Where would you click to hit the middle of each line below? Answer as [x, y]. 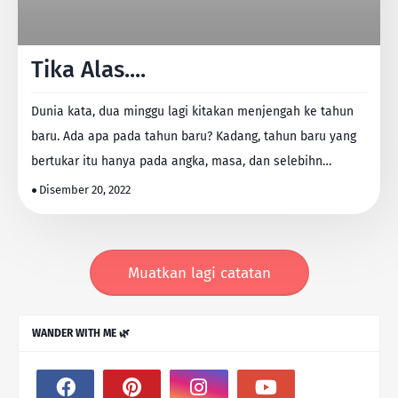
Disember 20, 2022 [85, 190]
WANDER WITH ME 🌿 [81, 333]
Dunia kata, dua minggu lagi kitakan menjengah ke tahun [192, 111]
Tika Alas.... [88, 70]
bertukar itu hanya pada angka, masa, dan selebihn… [181, 161]
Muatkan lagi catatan [199, 273]
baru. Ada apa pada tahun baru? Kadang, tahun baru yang [194, 136]
